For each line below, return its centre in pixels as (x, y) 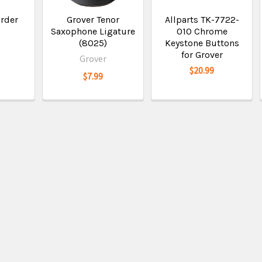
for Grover (202, 55)
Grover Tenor (93, 20)
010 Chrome (202, 31)
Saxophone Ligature (93, 31)
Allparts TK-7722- (202, 20)
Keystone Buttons (202, 43)
